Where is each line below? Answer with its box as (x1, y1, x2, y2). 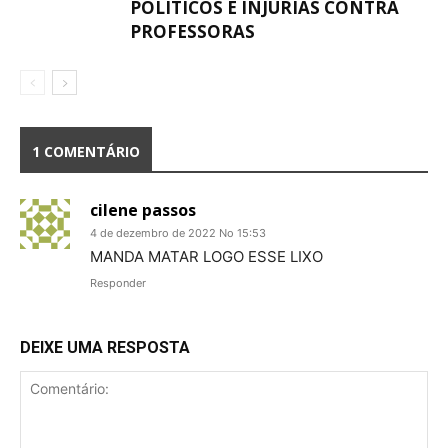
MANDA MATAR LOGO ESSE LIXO (90, 247, 323, 266)
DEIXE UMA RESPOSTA (20, 338, 190, 357)
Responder (90, 276, 146, 290)
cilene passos (90, 199, 196, 221)
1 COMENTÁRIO (32, 142, 140, 161)
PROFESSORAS (130, 20, 255, 43)
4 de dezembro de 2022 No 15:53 (90, 226, 266, 240)
